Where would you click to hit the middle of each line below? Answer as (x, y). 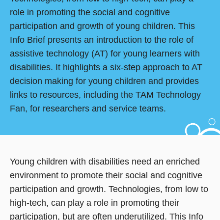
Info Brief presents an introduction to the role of (102, 40)
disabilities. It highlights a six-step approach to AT (106, 68)
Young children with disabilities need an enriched (105, 162)
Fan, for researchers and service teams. (88, 109)
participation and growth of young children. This (102, 26)
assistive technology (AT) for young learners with (105, 54)
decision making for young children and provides (104, 81)
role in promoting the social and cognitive (90, 13)
